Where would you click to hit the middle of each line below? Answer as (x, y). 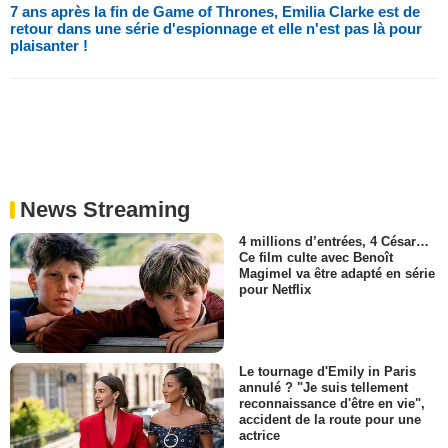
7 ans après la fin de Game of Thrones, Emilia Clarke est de (215, 11)
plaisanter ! (49, 45)
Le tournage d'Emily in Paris (327, 372)
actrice (259, 436)
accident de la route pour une (330, 420)
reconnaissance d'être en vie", (332, 404)
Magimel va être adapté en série (337, 273)
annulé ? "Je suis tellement (323, 388)
